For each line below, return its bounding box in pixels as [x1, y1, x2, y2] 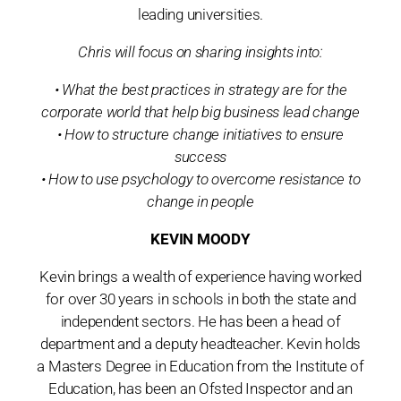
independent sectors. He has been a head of [60, 312, 341, 331]
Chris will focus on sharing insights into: [78, 43, 323, 62]
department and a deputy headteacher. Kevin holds [39, 335, 362, 354]
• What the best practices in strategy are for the [54, 81, 347, 99]
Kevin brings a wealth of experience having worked [39, 268, 362, 286]
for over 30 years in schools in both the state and [45, 290, 356, 309]
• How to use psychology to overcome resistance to [40, 170, 361, 189]
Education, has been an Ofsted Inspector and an [48, 380, 353, 398]
